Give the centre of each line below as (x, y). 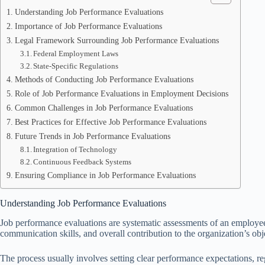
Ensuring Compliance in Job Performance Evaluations (105, 175)
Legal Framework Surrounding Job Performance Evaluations (117, 40)
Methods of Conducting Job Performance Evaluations (104, 79)
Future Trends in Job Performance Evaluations (92, 136)
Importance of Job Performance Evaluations (88, 26)
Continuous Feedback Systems (83, 162)
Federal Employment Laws (76, 54)
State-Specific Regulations (76, 66)
